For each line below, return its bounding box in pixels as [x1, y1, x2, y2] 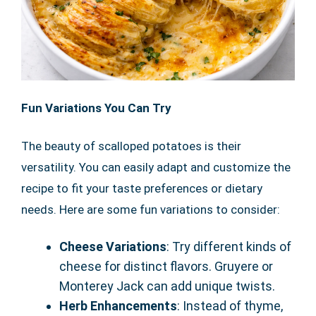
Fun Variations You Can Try [21, 101, 171, 116]
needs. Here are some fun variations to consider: [21, 202, 280, 217]
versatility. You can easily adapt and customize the [21, 160, 291, 175]
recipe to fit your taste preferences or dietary [21, 181, 262, 196]
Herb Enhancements [59, 298, 177, 314]
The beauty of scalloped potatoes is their [21, 139, 241, 154]
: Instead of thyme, [177, 298, 283, 314]
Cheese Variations [59, 239, 166, 255]
